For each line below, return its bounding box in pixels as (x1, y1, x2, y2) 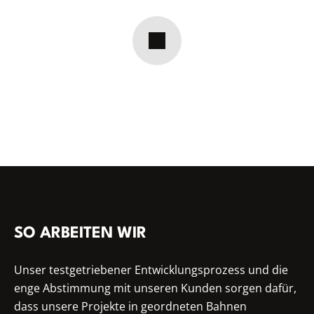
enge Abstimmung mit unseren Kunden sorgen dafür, (14, 280, 296, 296)
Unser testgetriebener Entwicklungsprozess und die (14, 262, 288, 278)
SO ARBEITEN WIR (14, 226, 146, 242)
